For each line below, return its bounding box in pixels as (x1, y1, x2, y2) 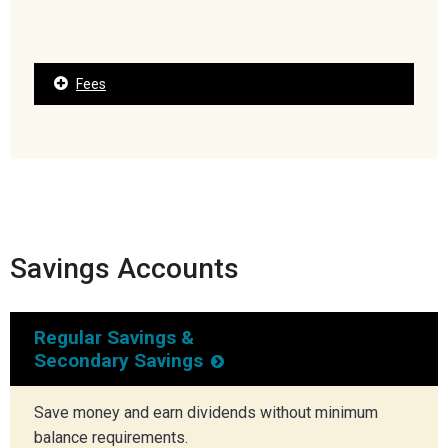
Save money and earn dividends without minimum (34, 402, 378, 422)
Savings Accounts (10, 251, 239, 285)
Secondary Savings (34, 348, 203, 372)
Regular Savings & (34, 325, 194, 349)
